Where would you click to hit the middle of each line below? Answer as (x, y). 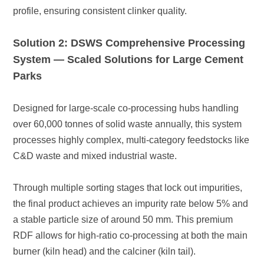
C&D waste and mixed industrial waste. (95, 156)
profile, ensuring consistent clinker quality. (100, 11)
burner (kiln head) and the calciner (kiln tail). (105, 252)
